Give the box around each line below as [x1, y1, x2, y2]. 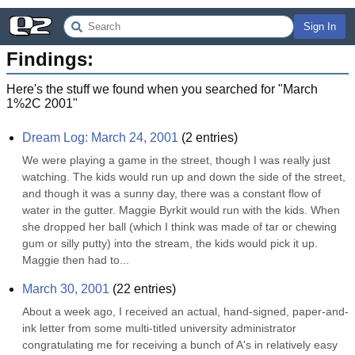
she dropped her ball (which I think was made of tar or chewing [22, 220, 337, 233]
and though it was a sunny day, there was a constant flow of [22, 187, 321, 200]
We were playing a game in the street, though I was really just [22, 154, 330, 166]
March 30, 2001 [22, 282, 109, 296]
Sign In [303, 21, 336, 32]
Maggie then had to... [22, 254, 129, 266]
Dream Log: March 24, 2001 [22, 131, 178, 144]
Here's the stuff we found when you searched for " [6, 82, 283, 96]
